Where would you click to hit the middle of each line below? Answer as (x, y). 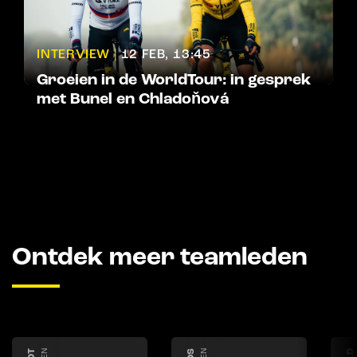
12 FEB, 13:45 (166, 55)
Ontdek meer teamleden (160, 257)
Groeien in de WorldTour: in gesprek (174, 80)
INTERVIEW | (77, 55)
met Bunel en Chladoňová (133, 99)
